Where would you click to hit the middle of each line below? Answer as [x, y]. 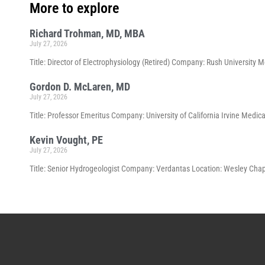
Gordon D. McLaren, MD [80, 87]
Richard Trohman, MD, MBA [87, 34]
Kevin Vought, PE [66, 140]
